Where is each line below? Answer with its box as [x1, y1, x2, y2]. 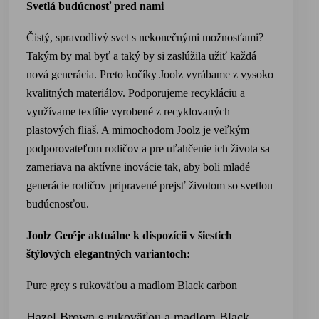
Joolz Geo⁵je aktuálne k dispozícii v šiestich [26, 229, 232, 241]
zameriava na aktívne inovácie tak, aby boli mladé [26, 161, 250, 173]
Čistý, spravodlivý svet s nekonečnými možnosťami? [26, 31, 263, 43]
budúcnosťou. [26, 198, 89, 210]
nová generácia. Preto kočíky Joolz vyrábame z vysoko [26, 68, 273, 80]
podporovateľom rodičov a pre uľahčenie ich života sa [26, 142, 270, 155]
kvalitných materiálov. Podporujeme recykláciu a [26, 87, 245, 99]
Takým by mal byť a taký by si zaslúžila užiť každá [26, 50, 256, 62]
